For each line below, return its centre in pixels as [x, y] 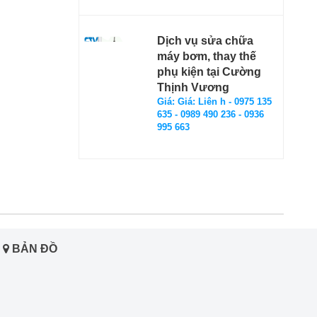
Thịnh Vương [193, 87]
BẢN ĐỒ [34, 249]
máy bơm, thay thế [207, 56]
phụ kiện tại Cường [209, 72]
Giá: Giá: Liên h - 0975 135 [214, 102]
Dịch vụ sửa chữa [205, 41]
